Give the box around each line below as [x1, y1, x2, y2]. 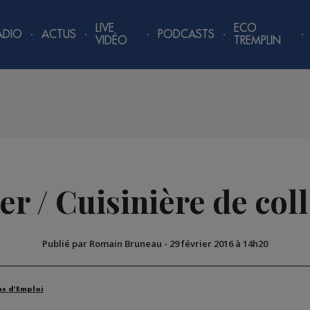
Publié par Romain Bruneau [42, 237, 162, 250]
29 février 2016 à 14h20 [170, 237, 268, 250]
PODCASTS [158, 29, 215, 40]
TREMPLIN [234, 35, 282, 46]
